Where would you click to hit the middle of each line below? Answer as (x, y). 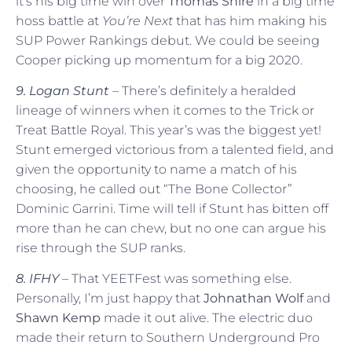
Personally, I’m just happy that (110, 299)
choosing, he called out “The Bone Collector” (154, 189)
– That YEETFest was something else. (177, 279)
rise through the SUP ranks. (101, 247)
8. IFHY (39, 279)
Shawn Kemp (58, 318)
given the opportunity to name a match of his (156, 169)
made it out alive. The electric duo (207, 318)
